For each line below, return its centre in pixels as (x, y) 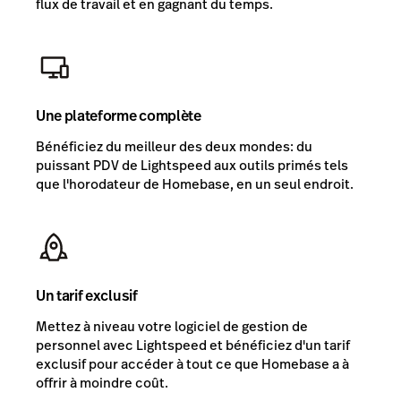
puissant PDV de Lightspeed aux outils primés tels (192, 166)
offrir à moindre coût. (102, 383)
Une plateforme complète (119, 116)
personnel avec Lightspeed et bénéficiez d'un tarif (193, 346)
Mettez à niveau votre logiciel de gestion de (172, 327)
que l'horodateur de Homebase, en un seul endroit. (195, 184)
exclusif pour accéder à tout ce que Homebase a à (192, 364)
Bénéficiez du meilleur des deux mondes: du (174, 147)
